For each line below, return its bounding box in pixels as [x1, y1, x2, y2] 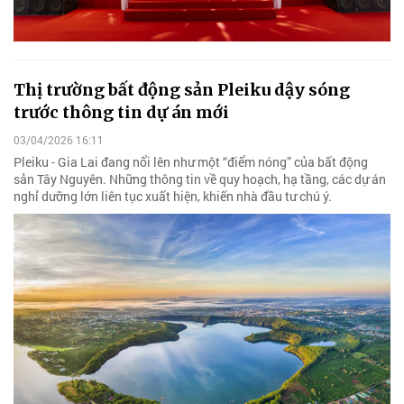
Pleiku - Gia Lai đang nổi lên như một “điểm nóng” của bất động [14, 152, 368, 170]
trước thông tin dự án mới [14, 101, 229, 123]
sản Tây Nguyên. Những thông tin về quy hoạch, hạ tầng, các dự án [14, 170, 386, 188]
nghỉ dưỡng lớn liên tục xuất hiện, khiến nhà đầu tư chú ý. [14, 187, 332, 205]
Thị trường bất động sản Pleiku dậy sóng [14, 78, 350, 100]
